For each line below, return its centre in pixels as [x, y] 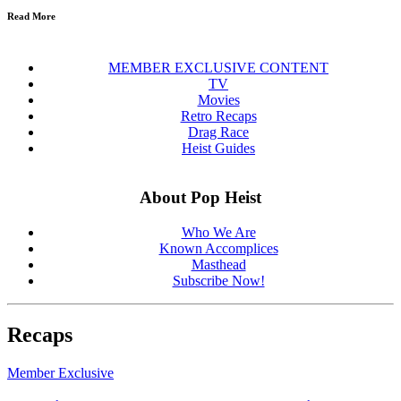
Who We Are [218, 232]
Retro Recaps [218, 116]
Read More [31, 16]
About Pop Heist [200, 198]
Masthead [218, 264]
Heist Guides [218, 149]
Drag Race [218, 132]
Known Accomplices [218, 248]
